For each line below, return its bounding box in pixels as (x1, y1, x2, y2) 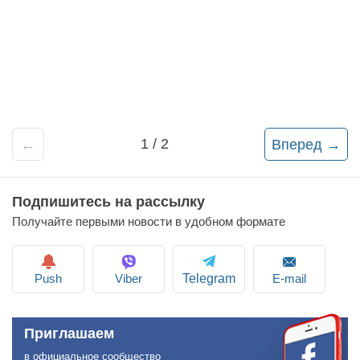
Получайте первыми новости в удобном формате (12, 214, 285, 228)
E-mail (272, 271, 306, 285)
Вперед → (272, 136, 341, 153)
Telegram (182, 272, 235, 286)
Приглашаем (24, 325, 114, 342)
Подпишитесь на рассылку (12, 193, 205, 210)
